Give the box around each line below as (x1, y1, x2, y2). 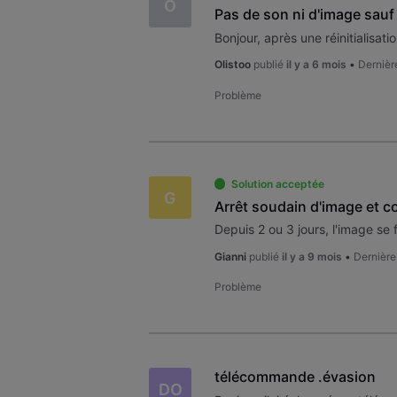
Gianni (214, 249, 246, 263)
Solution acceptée (230, 177, 324, 191)
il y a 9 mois (281, 249, 342, 263)
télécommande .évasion (214, 368, 376, 386)
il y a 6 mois (285, 58, 346, 72)
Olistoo (214, 58, 251, 72)
